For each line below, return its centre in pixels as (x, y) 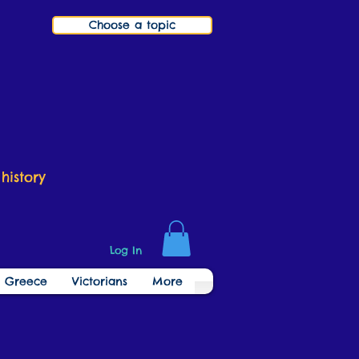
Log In (126, 250)
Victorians (99, 282)
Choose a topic (132, 25)
